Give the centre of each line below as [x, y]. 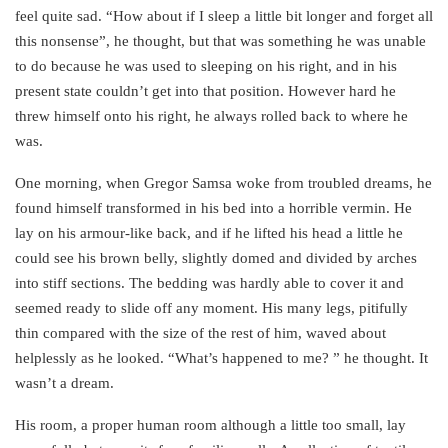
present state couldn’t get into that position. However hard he [205, 91]
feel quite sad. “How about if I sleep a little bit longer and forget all [224, 16]
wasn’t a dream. [64, 383]
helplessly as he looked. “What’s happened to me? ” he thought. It [221, 358]
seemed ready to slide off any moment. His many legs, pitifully [211, 308]
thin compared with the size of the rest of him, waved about [200, 333]
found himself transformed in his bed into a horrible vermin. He [213, 208]
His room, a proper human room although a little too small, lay [210, 425]
